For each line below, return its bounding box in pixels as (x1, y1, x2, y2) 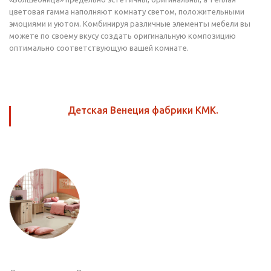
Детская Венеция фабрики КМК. (68, 105, 218, 116)
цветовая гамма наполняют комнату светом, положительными (9, 7, 244, 16)
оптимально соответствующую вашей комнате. (9, 44, 189, 52)
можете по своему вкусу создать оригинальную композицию (9, 31, 236, 40)
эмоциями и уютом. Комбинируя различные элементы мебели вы (9, 19, 250, 28)
